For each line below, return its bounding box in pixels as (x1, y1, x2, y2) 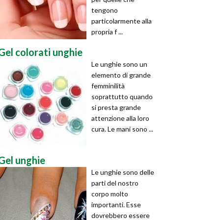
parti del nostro (91, 179, 138, 187)
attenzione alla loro (91, 114, 149, 122)
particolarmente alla (91, 17, 152, 25)
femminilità (91, 82, 125, 90)
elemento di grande (91, 71, 151, 79)
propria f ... (91, 27, 123, 36)
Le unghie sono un (91, 60, 147, 68)
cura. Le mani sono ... (91, 125, 153, 133)
